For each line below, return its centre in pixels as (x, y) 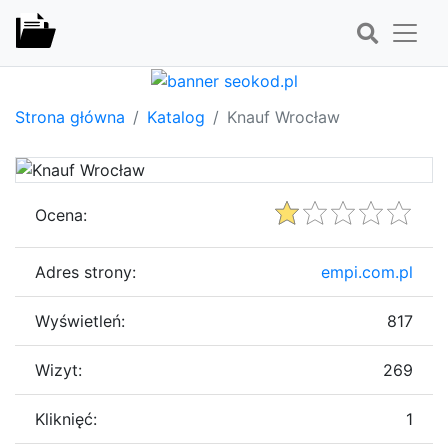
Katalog (176, 116)
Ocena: (61, 214)
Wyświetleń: (80, 320)
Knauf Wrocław (283, 116)
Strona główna (70, 116)
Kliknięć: (66, 418)
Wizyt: (58, 369)
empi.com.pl (367, 271)
